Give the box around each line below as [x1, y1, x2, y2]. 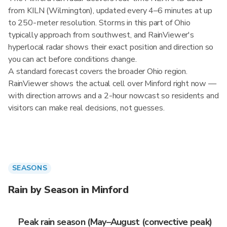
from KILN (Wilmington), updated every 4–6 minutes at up [8, 5, 213, 16]
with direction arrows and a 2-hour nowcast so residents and [8, 90, 219, 101]
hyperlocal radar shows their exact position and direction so [8, 42, 214, 53]
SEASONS [12, 163, 47, 173]
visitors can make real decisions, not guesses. [8, 102, 165, 113]
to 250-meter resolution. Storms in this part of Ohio [8, 17, 191, 28]
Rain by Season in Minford [8, 183, 128, 197]
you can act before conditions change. [8, 54, 137, 65]
